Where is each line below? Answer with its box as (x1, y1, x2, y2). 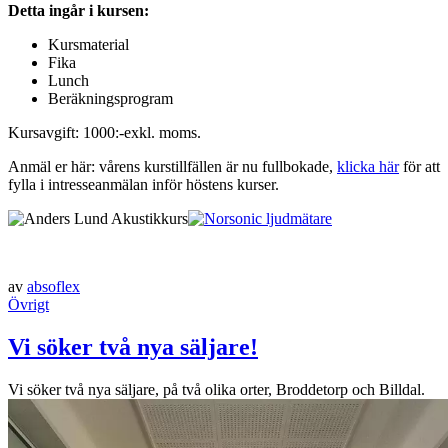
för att (399, 157, 440, 175)
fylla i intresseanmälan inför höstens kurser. (8, 175, 279, 193)
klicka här (337, 157, 399, 175)
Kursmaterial (48, 35, 129, 53)
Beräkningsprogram (48, 89, 173, 107)
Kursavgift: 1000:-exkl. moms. (8, 123, 201, 141)
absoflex (27, 277, 80, 295)
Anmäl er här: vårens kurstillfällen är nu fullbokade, (8, 157, 337, 175)
